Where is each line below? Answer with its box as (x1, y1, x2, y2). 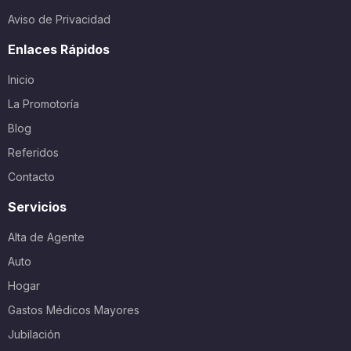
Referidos (8, 146, 59, 159)
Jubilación (8, 327, 60, 341)
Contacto (8, 170, 55, 183)
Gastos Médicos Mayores (8, 303, 139, 317)
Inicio (8, 73, 34, 86)
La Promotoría (8, 97, 79, 110)
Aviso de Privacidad (8, 13, 110, 26)
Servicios (8, 199, 67, 215)
